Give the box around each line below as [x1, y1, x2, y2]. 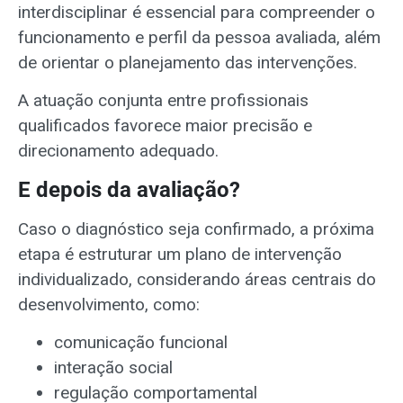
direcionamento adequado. [18, 140, 219, 162]
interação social [54, 357, 173, 379]
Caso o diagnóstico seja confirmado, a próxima [18, 218, 374, 239]
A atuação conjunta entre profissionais [18, 90, 309, 112]
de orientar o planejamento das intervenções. [18, 51, 357, 73]
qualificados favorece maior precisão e [18, 115, 312, 137]
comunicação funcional [54, 332, 228, 354]
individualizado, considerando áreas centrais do [18, 268, 376, 290]
